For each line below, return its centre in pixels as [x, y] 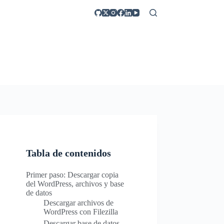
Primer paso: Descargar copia [72, 174]
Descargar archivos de [79, 203]
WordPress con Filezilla [81, 212]
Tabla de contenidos [69, 153]
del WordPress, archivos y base [75, 183]
